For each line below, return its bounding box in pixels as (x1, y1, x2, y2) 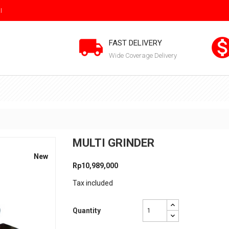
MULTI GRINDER (72, 136, 154, 149)
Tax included (72, 179, 113, 187)
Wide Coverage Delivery (109, 52, 177, 59)
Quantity (72, 207, 101, 215)
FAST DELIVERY (109, 38, 162, 48)
